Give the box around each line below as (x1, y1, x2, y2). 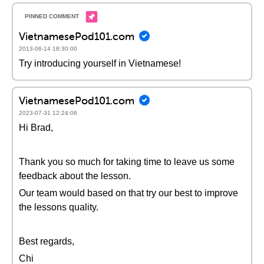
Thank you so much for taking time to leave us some (19, 157, 235, 167)
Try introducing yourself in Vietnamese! (19, 58, 181, 68)
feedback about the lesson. (19, 171, 131, 181)
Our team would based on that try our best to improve (19, 188, 238, 198)
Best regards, (19, 236, 74, 246)
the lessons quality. (19, 202, 98, 212)
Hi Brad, (19, 123, 53, 133)
